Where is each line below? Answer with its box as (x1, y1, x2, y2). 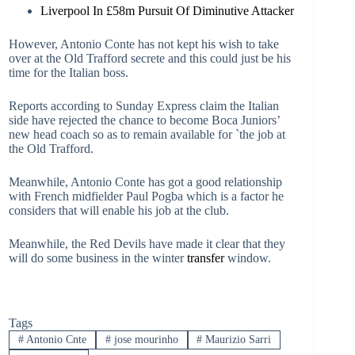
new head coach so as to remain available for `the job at (9, 128, 285, 141)
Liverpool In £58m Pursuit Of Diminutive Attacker (40, 4, 294, 17)
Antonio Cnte (23, 334, 86, 346)
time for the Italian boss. (9, 66, 128, 79)
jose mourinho (110, 334, 178, 346)
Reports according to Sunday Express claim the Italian (9, 99, 279, 113)
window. (224, 251, 271, 265)
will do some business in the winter (9, 251, 187, 265)
